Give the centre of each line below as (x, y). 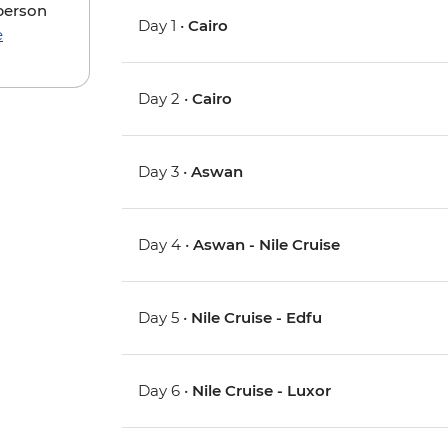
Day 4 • (166, 244)
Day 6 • (165, 390)
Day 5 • (165, 317)
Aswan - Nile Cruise (267, 244)
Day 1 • (163, 25)
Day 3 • (165, 171)
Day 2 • (165, 98)
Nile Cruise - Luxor (262, 390)
